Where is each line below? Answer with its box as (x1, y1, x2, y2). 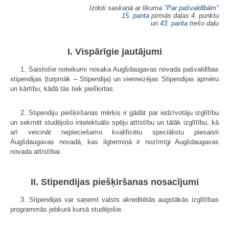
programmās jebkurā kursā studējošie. (10, 205, 123, 214)
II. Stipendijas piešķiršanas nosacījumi (30, 177, 199, 188)
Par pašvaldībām (167, 4, 216, 12)
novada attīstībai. (10, 147, 62, 155)
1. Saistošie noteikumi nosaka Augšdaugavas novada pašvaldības (20, 65, 219, 73)
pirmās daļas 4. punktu (149, 11, 219, 19)
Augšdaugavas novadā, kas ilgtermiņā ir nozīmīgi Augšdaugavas (10, 138, 219, 146)
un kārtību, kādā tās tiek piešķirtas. (10, 84, 115, 93)
